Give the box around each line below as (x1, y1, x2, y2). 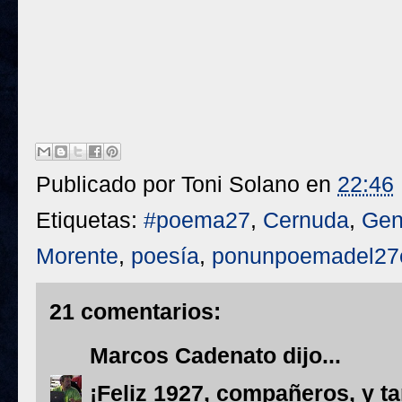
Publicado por (36, 171, 181, 197)
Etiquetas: (36, 207, 144, 232)
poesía (131, 243, 199, 268)
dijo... (276, 343, 341, 368)
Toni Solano (181, 171, 300, 197)
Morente (36, 243, 118, 268)
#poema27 (144, 207, 250, 232)
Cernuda (263, 207, 349, 232)
